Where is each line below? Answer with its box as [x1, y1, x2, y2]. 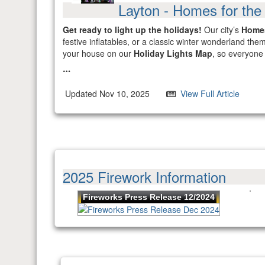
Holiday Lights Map [134, 47, 212, 60]
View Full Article [178, 88, 240, 100]
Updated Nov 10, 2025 [63, 88, 150, 100]
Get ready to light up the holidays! [63, 24, 204, 36]
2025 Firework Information [63, 166, 226, 188]
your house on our [63, 47, 134, 60]
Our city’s [204, 24, 241, 36]
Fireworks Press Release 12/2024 [83, 192, 215, 202]
